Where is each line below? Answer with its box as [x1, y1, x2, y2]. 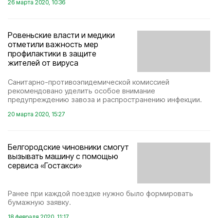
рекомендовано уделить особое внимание [8, 86, 155, 95]
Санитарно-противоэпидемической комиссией [8, 77, 169, 87]
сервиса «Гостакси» [8, 160, 82, 170]
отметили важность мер [8, 39, 98, 50]
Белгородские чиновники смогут [8, 142, 129, 152]
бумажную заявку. [8, 198, 71, 207]
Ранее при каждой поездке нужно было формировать [8, 189, 193, 199]
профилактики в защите [8, 49, 96, 59]
